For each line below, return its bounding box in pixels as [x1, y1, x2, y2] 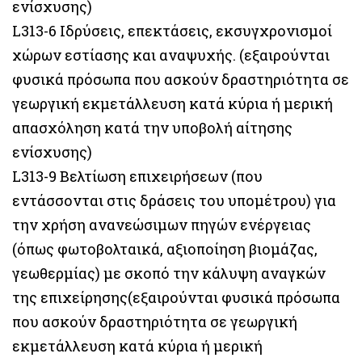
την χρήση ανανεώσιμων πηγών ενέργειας [12, 215, 311, 234]
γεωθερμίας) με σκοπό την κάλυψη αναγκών [12, 263, 326, 283]
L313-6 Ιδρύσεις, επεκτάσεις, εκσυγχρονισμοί [12, 21, 332, 40]
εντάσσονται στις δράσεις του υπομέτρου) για [12, 191, 336, 210]
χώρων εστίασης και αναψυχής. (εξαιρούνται [12, 45, 330, 65]
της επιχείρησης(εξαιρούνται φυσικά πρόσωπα [12, 288, 340, 307]
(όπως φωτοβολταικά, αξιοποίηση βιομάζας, [12, 239, 318, 259]
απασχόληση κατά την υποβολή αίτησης [12, 118, 293, 137]
